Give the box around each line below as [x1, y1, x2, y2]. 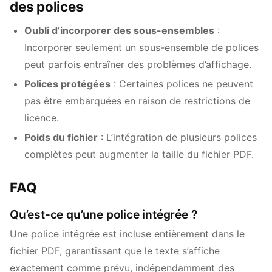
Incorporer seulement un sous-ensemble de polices [24, 41, 259, 53]
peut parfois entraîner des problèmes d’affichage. [24, 58, 251, 70]
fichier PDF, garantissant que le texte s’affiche [10, 245, 220, 257]
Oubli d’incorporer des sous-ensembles [24, 24, 214, 36]
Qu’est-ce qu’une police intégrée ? [10, 207, 197, 222]
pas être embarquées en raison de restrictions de [24, 95, 250, 107]
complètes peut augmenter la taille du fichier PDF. [24, 148, 254, 160]
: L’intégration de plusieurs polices [98, 131, 257, 143]
